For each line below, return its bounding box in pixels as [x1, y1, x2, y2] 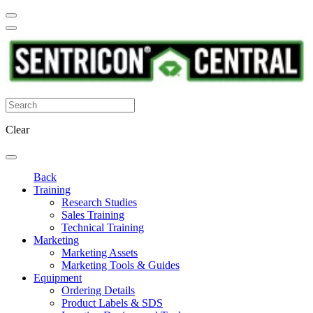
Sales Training [61, 208, 124, 221]
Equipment [34, 271, 82, 284]
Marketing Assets [61, 246, 138, 259]
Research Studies [61, 196, 137, 208]
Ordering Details [61, 284, 135, 296]
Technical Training [61, 221, 144, 233]
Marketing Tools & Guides [61, 259, 180, 271]
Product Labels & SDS [61, 296, 163, 309]
